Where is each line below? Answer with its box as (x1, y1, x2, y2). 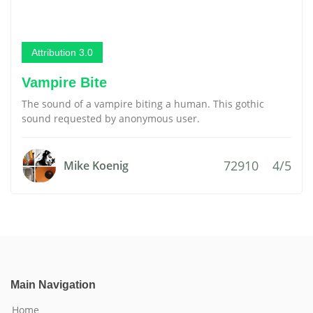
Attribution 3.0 (31, 47, 93, 58)
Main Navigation (10, 279, 96, 291)
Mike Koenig (64, 158, 129, 173)
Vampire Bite (22, 75, 107, 90)
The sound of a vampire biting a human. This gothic (22, 97, 264, 110)
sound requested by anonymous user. (22, 112, 200, 125)
